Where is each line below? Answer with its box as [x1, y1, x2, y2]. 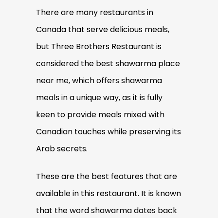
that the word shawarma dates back [36, 205, 177, 217]
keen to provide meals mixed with [36, 109, 164, 121]
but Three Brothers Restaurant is [36, 41, 162, 53]
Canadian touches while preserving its [36, 126, 181, 138]
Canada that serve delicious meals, [36, 24, 169, 36]
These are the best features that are [36, 171, 177, 182]
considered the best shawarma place [36, 58, 180, 70]
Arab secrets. [36, 143, 88, 155]
